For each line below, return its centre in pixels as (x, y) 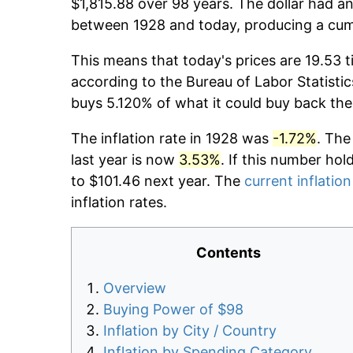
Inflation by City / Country (190, 331)
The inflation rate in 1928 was (172, 139)
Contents (229, 253)
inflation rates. (119, 203)
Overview (135, 288)
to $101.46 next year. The (158, 181)
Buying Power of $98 (173, 310)
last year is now (125, 160)
